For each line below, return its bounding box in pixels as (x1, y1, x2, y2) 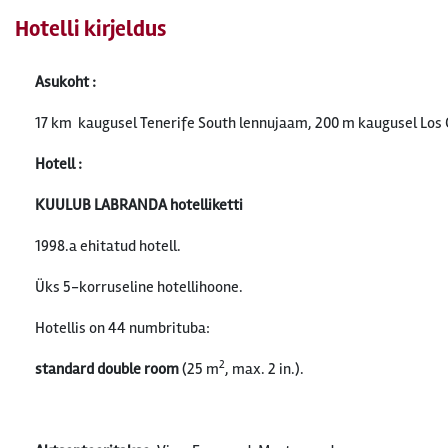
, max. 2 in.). (225, 359, 304, 379)
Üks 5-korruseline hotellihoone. (35, 277, 243, 297)
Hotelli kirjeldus (15, 15, 166, 43)
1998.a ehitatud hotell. (35, 236, 181, 256)
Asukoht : (35, 72, 96, 92)
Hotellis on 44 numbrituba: (35, 318, 210, 338)
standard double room (35, 359, 179, 379)
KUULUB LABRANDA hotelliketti (35, 195, 243, 215)
